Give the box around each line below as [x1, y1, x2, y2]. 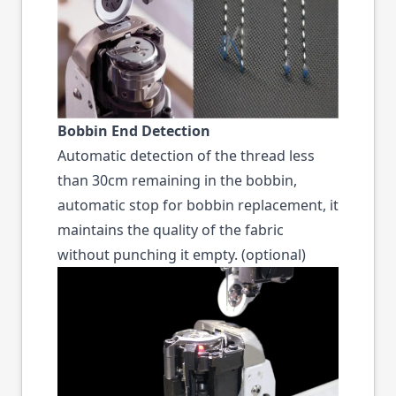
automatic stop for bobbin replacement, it [57, 194, 339, 215]
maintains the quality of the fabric [57, 219, 284, 240]
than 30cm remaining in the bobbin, [57, 170, 297, 190]
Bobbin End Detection [57, 120, 210, 141]
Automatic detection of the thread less [57, 145, 315, 165]
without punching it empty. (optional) [57, 244, 306, 264]
